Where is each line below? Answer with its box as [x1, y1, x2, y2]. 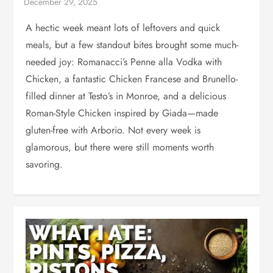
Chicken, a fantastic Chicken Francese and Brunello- [26, 71, 238, 86]
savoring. [26, 157, 63, 171]
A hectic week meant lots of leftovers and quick [26, 20, 221, 35]
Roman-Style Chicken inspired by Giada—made [26, 105, 219, 120]
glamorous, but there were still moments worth [26, 140, 214, 154]
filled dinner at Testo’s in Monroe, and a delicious [26, 88, 227, 103]
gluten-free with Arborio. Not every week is [26, 122, 201, 137]
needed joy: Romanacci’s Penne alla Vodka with [26, 54, 222, 69]
